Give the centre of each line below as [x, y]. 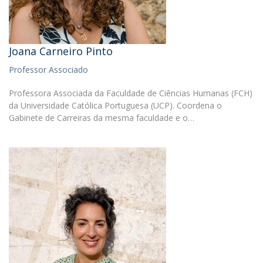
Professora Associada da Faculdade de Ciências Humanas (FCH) [131, 93]
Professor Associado [48, 70]
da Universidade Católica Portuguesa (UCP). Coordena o [115, 105]
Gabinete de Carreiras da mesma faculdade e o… [102, 118]
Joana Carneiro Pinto [61, 51]
